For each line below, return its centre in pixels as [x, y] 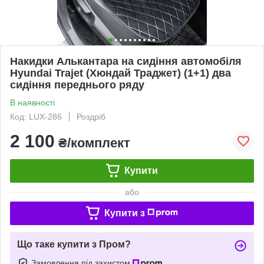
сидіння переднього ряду [77, 85]
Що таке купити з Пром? [74, 244]
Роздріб [91, 116]
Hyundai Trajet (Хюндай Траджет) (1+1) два [121, 73]
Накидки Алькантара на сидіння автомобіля [126, 61]
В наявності [32, 102]
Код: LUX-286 [36, 116]
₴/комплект [93, 143]
